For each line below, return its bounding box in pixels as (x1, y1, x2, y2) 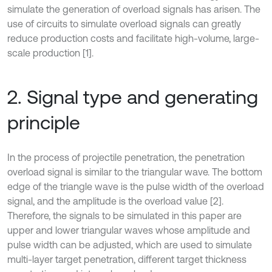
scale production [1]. (7, 47, 93, 58)
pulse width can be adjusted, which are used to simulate (7, 239, 252, 250)
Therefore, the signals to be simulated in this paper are (7, 210, 242, 221)
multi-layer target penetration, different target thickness (7, 254, 246, 265)
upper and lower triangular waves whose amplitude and (7, 225, 250, 236)
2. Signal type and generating (7, 86, 258, 108)
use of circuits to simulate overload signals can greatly (7, 18, 241, 29)
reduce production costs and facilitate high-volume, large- (7, 33, 259, 44)
